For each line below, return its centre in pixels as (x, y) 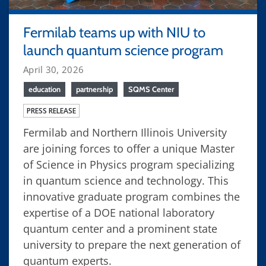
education (45, 89)
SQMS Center (151, 89)
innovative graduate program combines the (132, 196)
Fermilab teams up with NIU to (114, 32)
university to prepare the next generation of (132, 244)
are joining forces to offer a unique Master (129, 148)
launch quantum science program (123, 50)
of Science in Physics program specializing (129, 164)
